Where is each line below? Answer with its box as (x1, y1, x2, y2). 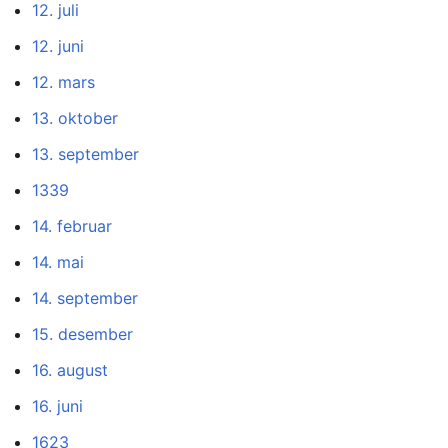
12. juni (32, 36, 84, 57)
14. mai (32, 252, 84, 273)
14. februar (32, 216, 112, 237)
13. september (32, 144, 139, 165)
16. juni (32, 396, 83, 417)
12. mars (32, 72, 95, 93)
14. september (32, 288, 138, 309)
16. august (32, 360, 108, 381)
